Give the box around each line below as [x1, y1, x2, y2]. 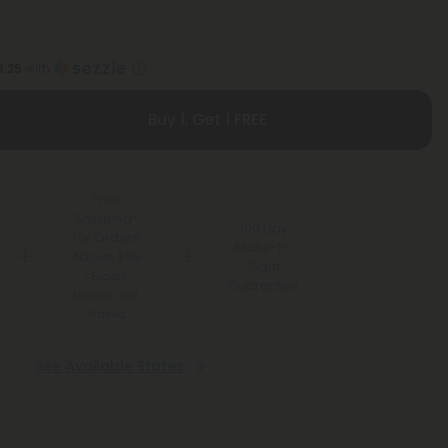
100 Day [239, 218, 288, 238]
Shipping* [74, 209, 138, 228]
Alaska [86, 306, 127, 322]
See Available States [34, 356, 184, 376]
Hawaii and [73, 287, 140, 303]
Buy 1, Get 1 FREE [147, 109, 267, 130]
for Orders [72, 228, 140, 247]
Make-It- [235, 237, 292, 257]
